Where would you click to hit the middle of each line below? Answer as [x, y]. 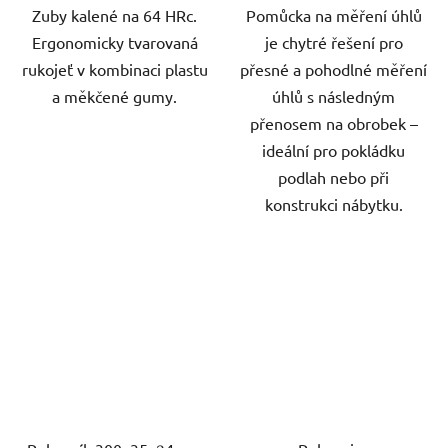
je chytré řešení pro [333, 41]
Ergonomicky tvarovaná [114, 41]
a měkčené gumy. [114, 95]
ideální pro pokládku [333, 149]
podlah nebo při [333, 176]
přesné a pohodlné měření [333, 68]
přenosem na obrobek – [333, 122]
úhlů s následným [333, 95]
